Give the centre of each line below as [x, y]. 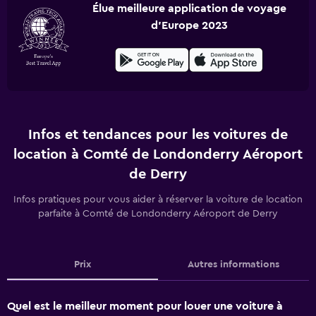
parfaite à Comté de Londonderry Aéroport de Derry [158, 214]
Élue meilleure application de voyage [189, 8]
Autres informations [233, 265]
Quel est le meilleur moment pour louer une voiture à [145, 306]
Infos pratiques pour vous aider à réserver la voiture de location [158, 200]
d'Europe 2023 [189, 25]
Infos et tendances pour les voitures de [158, 135]
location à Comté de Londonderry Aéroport [158, 154]
